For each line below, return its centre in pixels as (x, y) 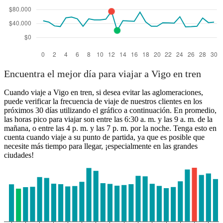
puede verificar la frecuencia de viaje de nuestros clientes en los (103, 102)
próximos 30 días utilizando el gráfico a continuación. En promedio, (110, 111)
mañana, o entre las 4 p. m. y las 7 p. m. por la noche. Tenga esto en (110, 128)
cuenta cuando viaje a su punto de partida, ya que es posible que (104, 137)
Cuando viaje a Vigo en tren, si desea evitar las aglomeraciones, (104, 93)
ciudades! (19, 155)
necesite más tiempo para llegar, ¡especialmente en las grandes (101, 146)
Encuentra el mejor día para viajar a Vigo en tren (103, 74)
